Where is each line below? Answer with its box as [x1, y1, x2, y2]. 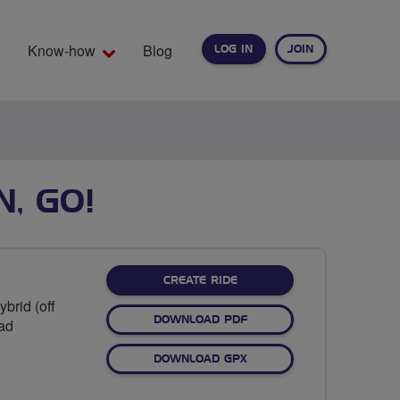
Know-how [28, 40, 96, 61]
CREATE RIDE [162, 274, 237, 286]
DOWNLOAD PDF [153, 313, 247, 325]
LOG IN [214, 44, 253, 54]
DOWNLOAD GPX [153, 353, 247, 364]
